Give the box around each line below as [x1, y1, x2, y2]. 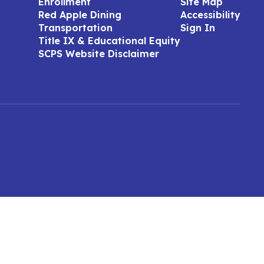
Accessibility [180, 9, 240, 21]
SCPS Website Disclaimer [38, 48, 159, 60]
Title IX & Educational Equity [38, 35, 180, 47]
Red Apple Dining [38, 9, 121, 21]
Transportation [38, 22, 113, 34]
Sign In [180, 22, 215, 34]
